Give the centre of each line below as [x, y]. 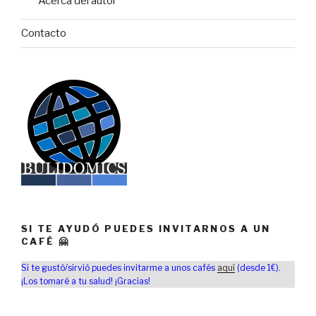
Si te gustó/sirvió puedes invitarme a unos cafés [119, 268]
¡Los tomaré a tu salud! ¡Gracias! [86, 281]
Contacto [44, 34]
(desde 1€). [258, 268]
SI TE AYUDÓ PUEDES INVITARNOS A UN [146, 228]
